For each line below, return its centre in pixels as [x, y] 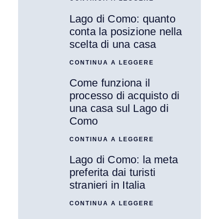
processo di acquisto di [124, 95]
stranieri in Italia [107, 185]
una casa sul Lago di [119, 108]
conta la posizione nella [126, 31]
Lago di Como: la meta [123, 159]
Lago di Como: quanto [122, 19]
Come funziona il [109, 83]
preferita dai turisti [112, 172]
